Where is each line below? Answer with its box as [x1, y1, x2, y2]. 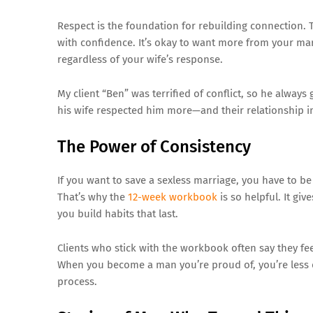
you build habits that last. [57, 208, 178, 220]
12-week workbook [128, 191, 217, 203]
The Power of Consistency [57, 137, 251, 156]
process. [57, 275, 97, 288]
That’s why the [57, 191, 128, 203]
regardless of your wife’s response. [57, 53, 223, 66]
